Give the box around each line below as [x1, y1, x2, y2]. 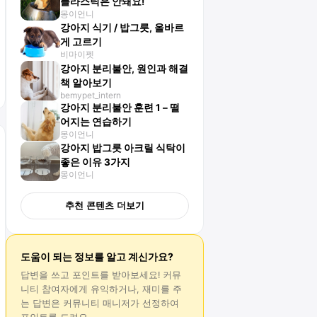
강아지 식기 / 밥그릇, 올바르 [60, 22, 184, 33]
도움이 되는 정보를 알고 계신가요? [21, 250, 173, 263]
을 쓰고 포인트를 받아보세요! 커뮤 [39, 270, 181, 280]
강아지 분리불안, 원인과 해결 [60, 62, 188, 74]
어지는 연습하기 [60, 116, 132, 127]
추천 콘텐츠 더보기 [65, 200, 144, 211]
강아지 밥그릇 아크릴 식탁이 [60, 142, 185, 154]
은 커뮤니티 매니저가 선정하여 [51, 298, 179, 309]
